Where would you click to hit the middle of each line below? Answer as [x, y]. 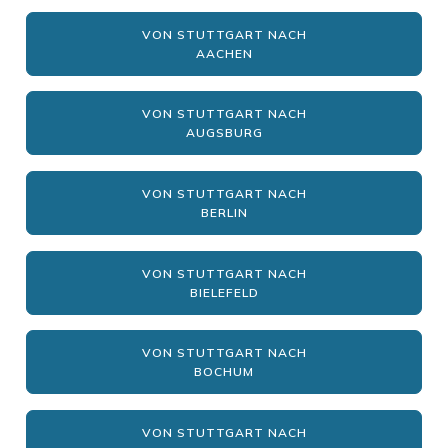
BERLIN [224, 212]
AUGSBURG [224, 133]
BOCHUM [224, 372]
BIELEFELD [224, 292]
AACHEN [224, 53]
